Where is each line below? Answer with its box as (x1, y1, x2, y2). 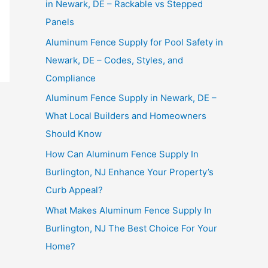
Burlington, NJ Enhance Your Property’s (45, 166, 214, 178)
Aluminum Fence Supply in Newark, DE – (45, 92, 217, 104)
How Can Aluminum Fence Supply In (45, 148, 199, 160)
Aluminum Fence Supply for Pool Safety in (45, 36, 223, 48)
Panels (45, 16, 74, 28)
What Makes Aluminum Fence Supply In (45, 204, 212, 216)
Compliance (45, 72, 96, 84)
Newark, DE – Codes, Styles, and (45, 54, 183, 66)
